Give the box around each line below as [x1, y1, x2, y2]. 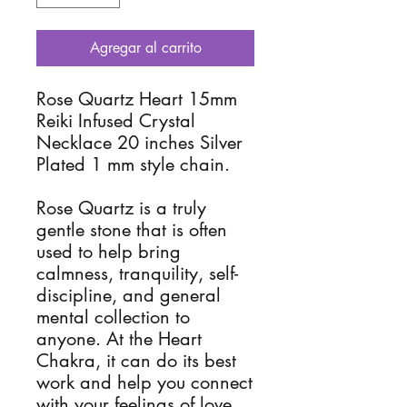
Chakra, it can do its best [36, 349, 236, 372]
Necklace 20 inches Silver [36, 131, 243, 154]
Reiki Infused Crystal [36, 109, 195, 133]
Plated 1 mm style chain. [36, 153, 230, 176]
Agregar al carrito [89, 38, 202, 57]
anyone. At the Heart [36, 327, 202, 351]
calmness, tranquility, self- [36, 262, 238, 285]
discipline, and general [36, 283, 221, 307]
